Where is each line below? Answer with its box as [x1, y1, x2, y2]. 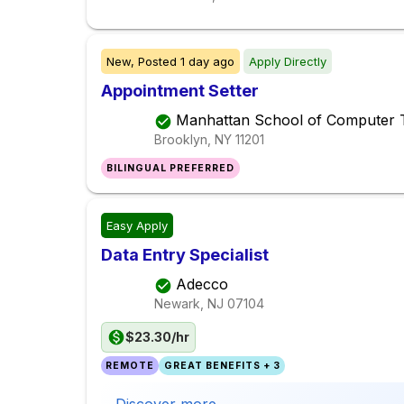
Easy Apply [106, 218, 168, 234]
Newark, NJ [154, 295, 224, 311]
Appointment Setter [101, 81, 259, 101]
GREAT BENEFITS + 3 [163, 360, 280, 372]
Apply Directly [249, 54, 326, 69]
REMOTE [106, 360, 155, 372]
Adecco [176, 275, 228, 294]
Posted [134, 54, 180, 69]
